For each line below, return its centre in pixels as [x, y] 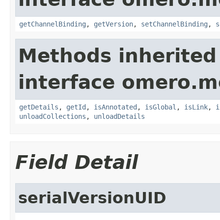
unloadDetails [119, 116]
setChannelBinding [174, 24]
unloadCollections [53, 116]
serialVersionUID [92, 198]
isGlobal [161, 107]
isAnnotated [115, 107]
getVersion [113, 24]
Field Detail [77, 162]
